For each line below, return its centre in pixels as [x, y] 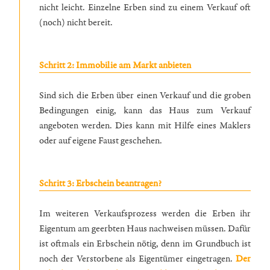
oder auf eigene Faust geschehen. [101, 140]
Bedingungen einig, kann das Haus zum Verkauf [145, 110]
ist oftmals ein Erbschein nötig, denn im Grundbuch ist [145, 243]
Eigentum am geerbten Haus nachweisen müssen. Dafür [145, 228]
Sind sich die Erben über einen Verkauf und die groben [145, 95]
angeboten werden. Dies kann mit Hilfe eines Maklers [145, 125]
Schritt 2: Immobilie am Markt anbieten [115, 65]
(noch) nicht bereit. [77, 22]
